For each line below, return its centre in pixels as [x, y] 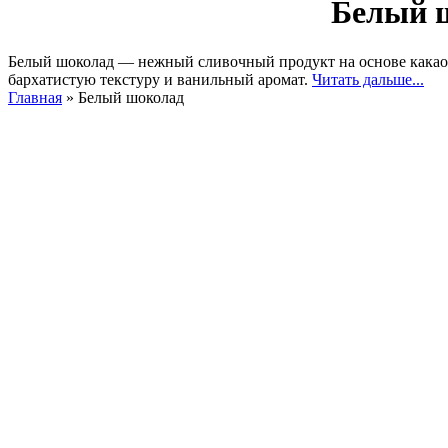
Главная [35, 97]
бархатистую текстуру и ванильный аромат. [160, 79]
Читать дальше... [368, 79]
